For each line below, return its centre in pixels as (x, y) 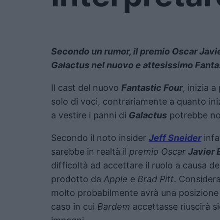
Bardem (115, 206)
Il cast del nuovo (86, 87)
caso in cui (74, 206)
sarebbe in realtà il (90, 151)
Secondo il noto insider (100, 137)
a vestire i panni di (90, 115)
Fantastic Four (152, 87)
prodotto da (77, 179)
